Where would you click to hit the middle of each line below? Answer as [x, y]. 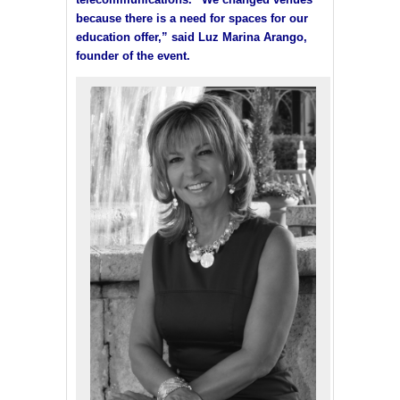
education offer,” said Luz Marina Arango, [192, 37]
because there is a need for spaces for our [192, 18]
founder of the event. [133, 55]
